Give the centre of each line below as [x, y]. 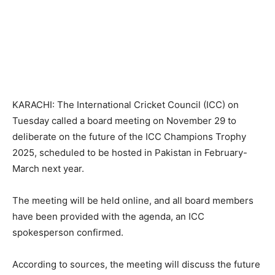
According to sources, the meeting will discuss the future [136, 265]
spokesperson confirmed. [68, 233]
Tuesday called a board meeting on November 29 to [124, 121]
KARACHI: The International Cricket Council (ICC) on [126, 105]
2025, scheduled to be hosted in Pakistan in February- [130, 153]
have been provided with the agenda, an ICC [108, 217]
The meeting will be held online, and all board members [133, 201]
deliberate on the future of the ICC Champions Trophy [129, 137]
